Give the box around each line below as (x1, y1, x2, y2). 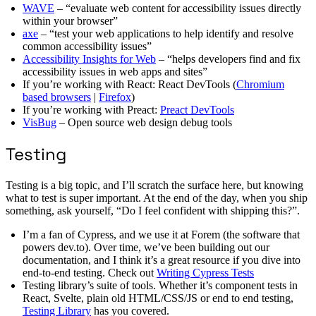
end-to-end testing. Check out (23, 266, 157, 279)
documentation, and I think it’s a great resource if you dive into (23, 253, 300, 266)
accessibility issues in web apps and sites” (23, 65, 207, 78)
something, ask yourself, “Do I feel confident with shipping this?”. (6, 204, 300, 217)
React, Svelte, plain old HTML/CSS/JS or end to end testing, (23, 291, 293, 304)
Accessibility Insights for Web (23, 52, 156, 65)
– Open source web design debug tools (56, 116, 232, 128)
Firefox (99, 90, 131, 103)
